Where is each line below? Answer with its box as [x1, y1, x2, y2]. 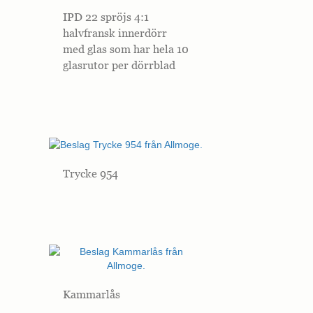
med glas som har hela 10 [63, 43, 189, 56]
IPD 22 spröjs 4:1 [63, 10, 149, 24]
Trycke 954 [63, 166, 118, 180]
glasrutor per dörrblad [63, 59, 175, 72]
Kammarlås [63, 287, 120, 300]
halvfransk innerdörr [63, 27, 167, 40]
